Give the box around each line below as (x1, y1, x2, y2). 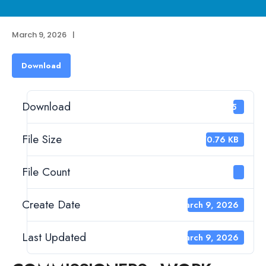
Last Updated (22, 229, 86, 245)
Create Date (22, 197, 80, 213)
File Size (22, 131, 62, 147)
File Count (22, 164, 70, 180)
